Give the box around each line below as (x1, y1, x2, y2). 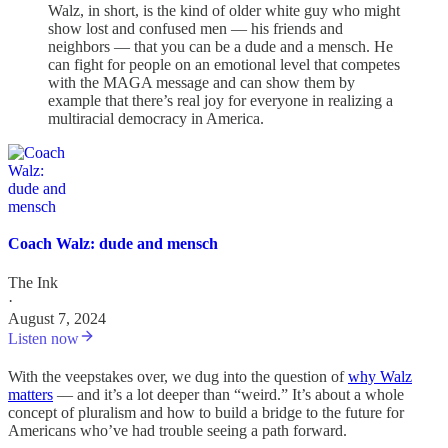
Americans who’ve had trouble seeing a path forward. (8, 422, 347, 440)
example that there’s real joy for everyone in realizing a (48, 91, 393, 109)
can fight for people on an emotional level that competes (48, 55, 400, 73)
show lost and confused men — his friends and (48, 19, 343, 37)
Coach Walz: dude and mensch (8, 235, 218, 253)
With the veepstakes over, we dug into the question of (8, 368, 348, 386)
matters (8, 386, 53, 404)
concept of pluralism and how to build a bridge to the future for (8, 404, 404, 422)
